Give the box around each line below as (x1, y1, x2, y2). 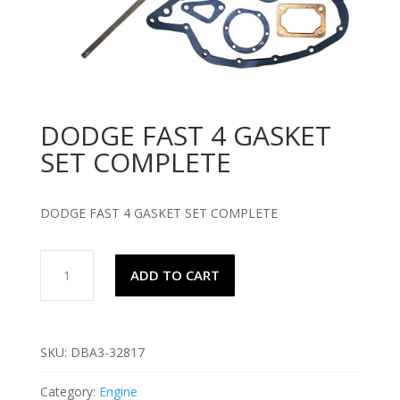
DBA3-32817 (70, 343, 145, 361)
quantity (38, 373, 86, 391)
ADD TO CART (129, 265, 220, 284)
